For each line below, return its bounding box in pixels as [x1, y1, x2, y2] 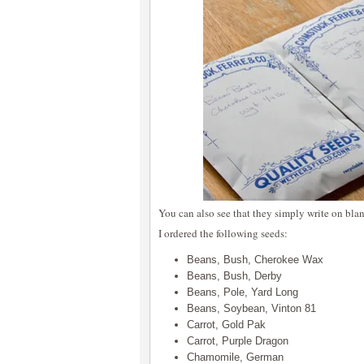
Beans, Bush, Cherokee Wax [187, 253, 323, 266]
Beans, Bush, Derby [187, 270, 282, 282]
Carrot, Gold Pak [187, 318, 266, 331]
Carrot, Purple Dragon [187, 335, 288, 347]
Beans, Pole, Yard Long [187, 286, 298, 298]
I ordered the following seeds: [158, 226, 288, 240]
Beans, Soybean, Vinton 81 [187, 302, 316, 314]
